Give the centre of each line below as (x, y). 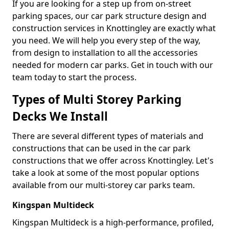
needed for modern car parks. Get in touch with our (113, 65)
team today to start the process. (74, 77)
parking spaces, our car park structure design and (109, 16)
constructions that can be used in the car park (101, 148)
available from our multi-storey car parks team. (104, 185)
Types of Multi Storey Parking (97, 99)
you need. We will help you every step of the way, (106, 40)
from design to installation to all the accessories (105, 53)
